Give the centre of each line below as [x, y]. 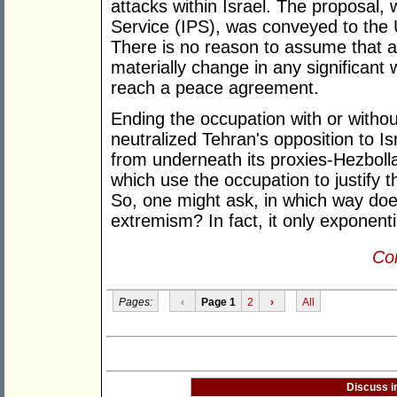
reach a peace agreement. [215, 88]
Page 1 [218, 302]
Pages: [135, 302]
